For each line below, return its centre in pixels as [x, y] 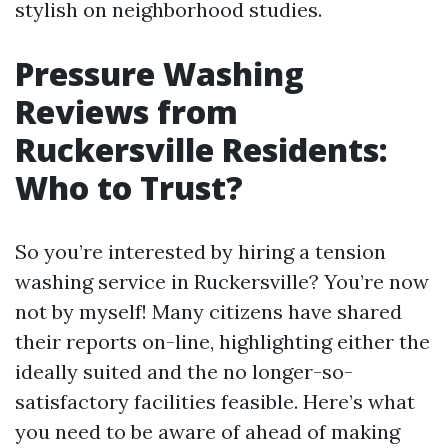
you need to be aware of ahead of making [207, 431]
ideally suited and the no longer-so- [184, 371]
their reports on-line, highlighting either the [222, 341]
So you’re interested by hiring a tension [200, 251]
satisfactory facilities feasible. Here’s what [215, 401]
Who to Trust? [129, 187]
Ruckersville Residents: [201, 149]
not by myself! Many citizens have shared [208, 311]
